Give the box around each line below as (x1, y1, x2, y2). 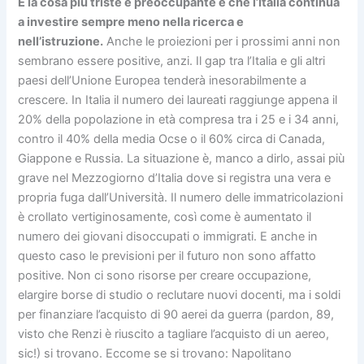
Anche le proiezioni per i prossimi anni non (103, 33, 341, 49)
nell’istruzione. (18, 33, 104, 49)
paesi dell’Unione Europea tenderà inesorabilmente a (18, 72, 307, 88)
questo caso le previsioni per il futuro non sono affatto (18, 248, 317, 263)
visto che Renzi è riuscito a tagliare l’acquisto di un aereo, (18, 326, 330, 341)
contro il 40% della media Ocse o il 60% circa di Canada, (18, 131, 326, 146)
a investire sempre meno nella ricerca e (18, 14, 245, 29)
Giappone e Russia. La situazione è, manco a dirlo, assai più (18, 150, 345, 166)
